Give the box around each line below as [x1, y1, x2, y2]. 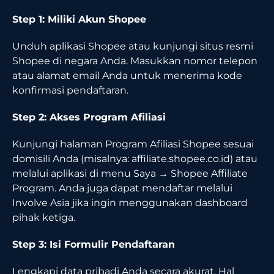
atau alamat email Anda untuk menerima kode [12, 69, 242, 81]
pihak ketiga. [12, 211, 75, 223]
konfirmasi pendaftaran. [12, 84, 128, 96]
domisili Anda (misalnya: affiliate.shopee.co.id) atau [12, 152, 257, 165]
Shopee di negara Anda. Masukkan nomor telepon [12, 54, 257, 67]
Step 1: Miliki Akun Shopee [12, 13, 146, 25]
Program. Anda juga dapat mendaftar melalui [12, 182, 232, 194]
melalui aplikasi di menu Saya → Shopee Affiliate [12, 167, 248, 179]
